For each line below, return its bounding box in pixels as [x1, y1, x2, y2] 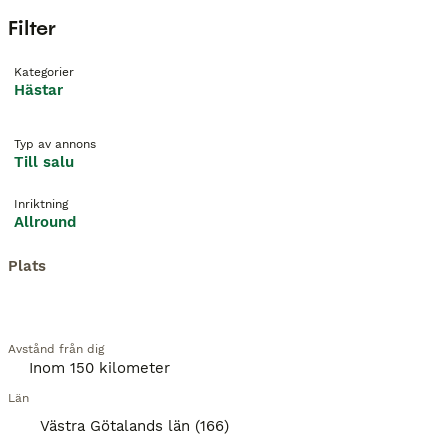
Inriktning [14, 197, 68, 211]
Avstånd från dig [8, 342, 104, 356]
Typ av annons [14, 137, 96, 151]
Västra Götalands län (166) [40, 417, 229, 435]
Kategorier [14, 65, 74, 79]
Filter [8, 15, 56, 41]
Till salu [14, 153, 74, 171]
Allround [14, 213, 76, 231]
